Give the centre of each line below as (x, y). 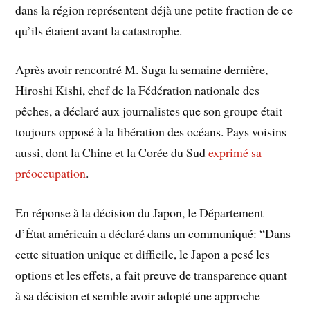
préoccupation (51, 173)
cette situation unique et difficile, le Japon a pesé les (143, 254)
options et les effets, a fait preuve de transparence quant (152, 275)
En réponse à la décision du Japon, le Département (140, 213)
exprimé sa (235, 153)
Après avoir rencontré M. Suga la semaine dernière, (142, 70)
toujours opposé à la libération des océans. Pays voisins (151, 132)
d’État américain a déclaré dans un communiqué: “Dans (153, 234)
